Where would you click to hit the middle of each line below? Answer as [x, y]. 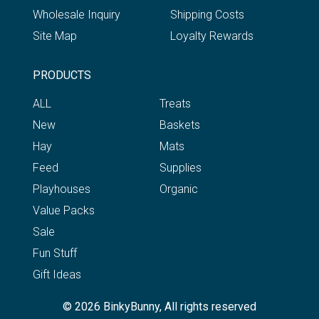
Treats [175, 103]
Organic [179, 189]
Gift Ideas [57, 274]
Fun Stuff [55, 253]
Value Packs [64, 210]
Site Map [55, 36]
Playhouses [62, 189]
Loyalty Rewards [212, 36]
